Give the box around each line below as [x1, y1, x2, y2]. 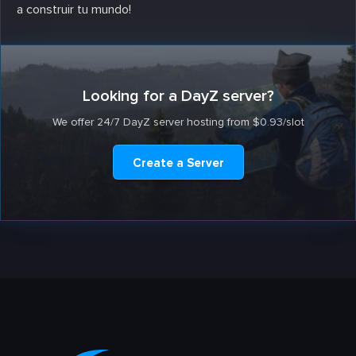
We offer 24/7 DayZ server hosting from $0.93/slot [52, 114, 304, 129]
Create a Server [132, 155, 224, 170]
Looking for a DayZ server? [82, 86, 274, 106]
